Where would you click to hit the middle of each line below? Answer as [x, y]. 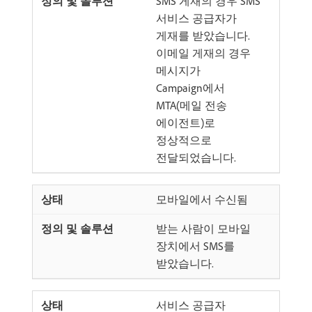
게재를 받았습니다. [203, 35]
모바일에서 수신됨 [202, 199]
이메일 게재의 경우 [203, 53]
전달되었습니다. [196, 157]
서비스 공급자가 [196, 18]
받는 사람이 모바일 [203, 228]
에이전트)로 [186, 122]
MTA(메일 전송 [192, 105]
